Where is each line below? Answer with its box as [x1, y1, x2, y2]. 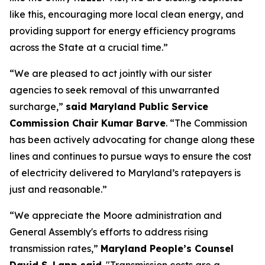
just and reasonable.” [9, 183, 107, 195]
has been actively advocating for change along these [9, 134, 255, 146]
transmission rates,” [9, 243, 101, 254]
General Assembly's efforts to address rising [9, 226, 208, 238]
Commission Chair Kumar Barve [9, 117, 166, 129]
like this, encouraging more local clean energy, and [9, 8, 244, 20]
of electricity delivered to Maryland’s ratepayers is [9, 167, 241, 179]
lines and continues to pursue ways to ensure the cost [9, 150, 251, 162]
